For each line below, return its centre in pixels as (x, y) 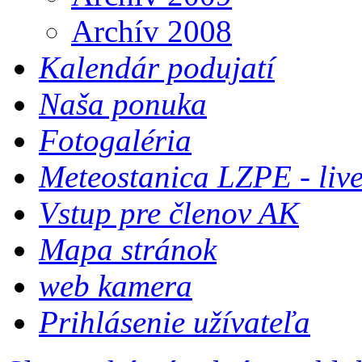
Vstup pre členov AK (169, 213)
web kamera (116, 286)
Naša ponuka (123, 104)
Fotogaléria (115, 140)
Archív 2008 (152, 31)
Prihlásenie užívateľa (175, 322)
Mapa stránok (128, 249)
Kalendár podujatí (157, 67)
